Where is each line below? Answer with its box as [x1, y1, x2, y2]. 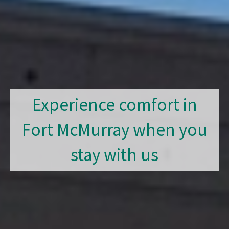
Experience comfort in [16, 94, 181, 116]
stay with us [16, 144, 104, 166]
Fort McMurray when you [16, 119, 202, 141]
